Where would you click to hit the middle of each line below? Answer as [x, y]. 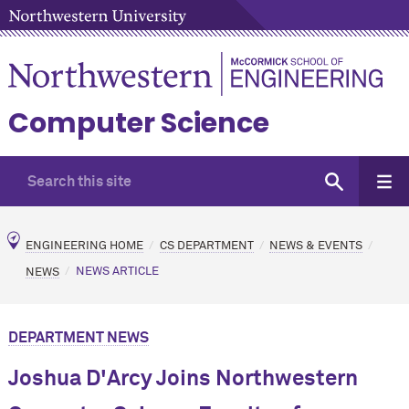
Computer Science [138, 123]
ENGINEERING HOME [84, 246]
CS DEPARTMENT [206, 246]
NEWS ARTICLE [117, 272]
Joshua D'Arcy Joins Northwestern [183, 379]
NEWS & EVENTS [316, 246]
